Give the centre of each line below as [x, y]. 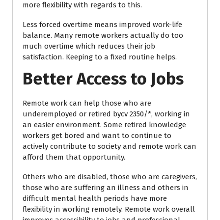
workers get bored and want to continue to [97, 136]
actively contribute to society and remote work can [110, 146]
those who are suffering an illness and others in [106, 188]
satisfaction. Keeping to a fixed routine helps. [100, 57]
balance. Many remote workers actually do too [103, 35]
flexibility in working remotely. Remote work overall [109, 209]
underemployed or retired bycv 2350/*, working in [106, 114]
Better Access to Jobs [103, 79]
